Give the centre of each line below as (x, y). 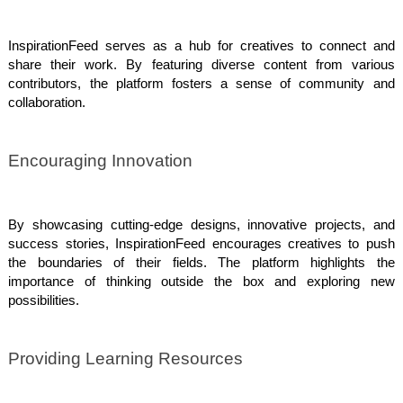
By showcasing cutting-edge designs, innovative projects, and (201, 224)
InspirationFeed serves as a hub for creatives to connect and (201, 46)
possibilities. (44, 300)
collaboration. (47, 103)
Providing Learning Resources (126, 359)
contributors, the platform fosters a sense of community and (201, 84)
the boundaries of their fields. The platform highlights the (201, 262)
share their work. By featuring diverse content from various (201, 65)
